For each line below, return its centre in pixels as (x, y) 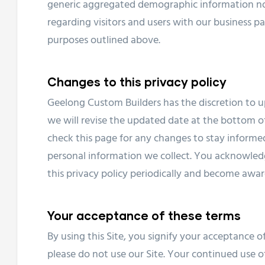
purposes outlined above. (104, 40)
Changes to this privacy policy (137, 81)
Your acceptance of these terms (144, 215)
